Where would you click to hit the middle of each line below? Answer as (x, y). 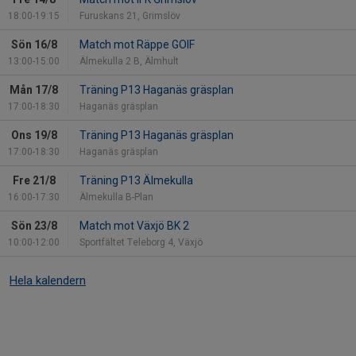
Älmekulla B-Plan (116, 197)
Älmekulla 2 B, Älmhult (129, 61)
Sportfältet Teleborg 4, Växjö (141, 242)
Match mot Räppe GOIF (137, 44)
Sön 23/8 (34, 226)
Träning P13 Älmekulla (136, 180)
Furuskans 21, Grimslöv (130, 16)
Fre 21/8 (34, 180)
